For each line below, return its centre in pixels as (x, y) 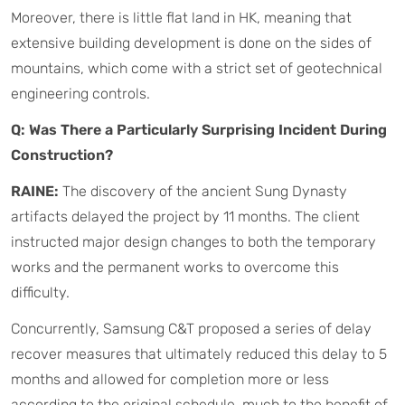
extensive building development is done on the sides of (191, 42)
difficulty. (40, 292)
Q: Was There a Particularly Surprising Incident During (199, 129)
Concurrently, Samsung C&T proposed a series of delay (191, 328)
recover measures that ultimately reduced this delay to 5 (199, 353)
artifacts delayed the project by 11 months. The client (185, 216)
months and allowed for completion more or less (170, 379)
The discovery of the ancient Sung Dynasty (203, 191)
